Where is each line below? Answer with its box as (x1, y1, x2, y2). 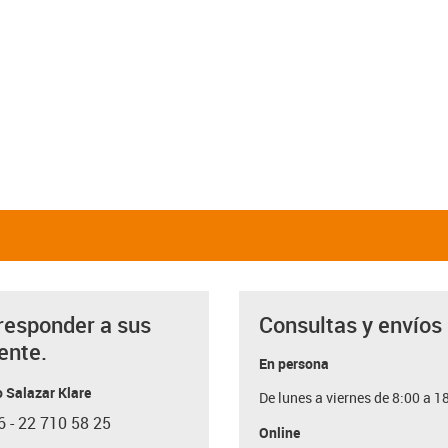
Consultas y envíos (259, 309, 442, 339)
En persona (259, 353, 329, 373)
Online (259, 422, 300, 442)
